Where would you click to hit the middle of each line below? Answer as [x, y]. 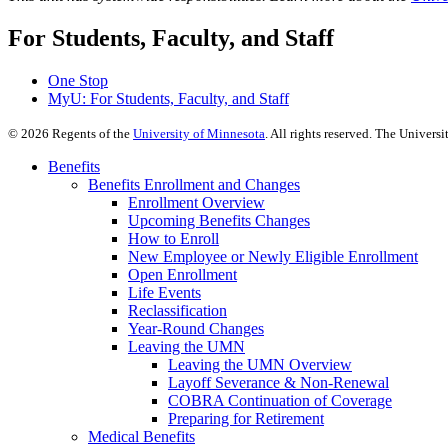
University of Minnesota [199, 134]
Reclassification [177, 311]
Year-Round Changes [196, 329]
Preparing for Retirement [246, 419]
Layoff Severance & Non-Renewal [278, 383]
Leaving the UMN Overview [260, 365]
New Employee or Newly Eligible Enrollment [273, 257]
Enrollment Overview [196, 203]
